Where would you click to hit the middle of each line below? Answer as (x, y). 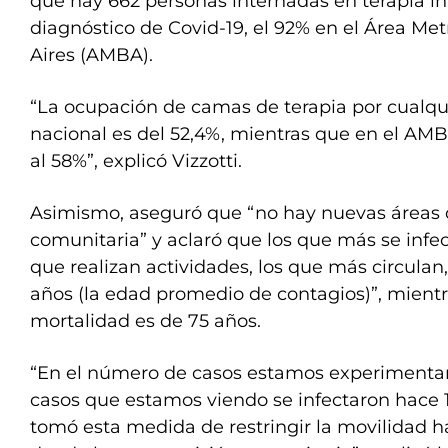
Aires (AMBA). (91, 55)
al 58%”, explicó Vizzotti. (136, 161)
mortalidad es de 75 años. (145, 321)
